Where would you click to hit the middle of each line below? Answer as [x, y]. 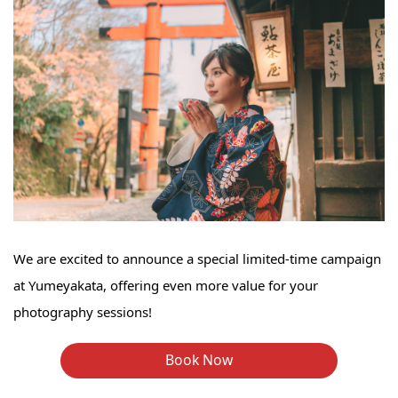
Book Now [199, 360]
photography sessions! [83, 311]
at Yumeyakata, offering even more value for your [166, 285]
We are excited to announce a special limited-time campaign [197, 258]
